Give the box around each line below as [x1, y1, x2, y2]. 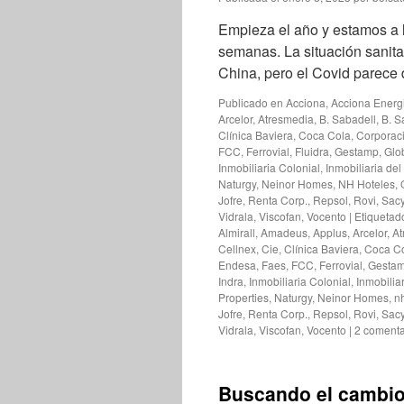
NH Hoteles [338, 176, 395, 191]
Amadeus [261, 225, 308, 240]
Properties [218, 289, 269, 305]
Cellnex [218, 241, 256, 256]
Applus [313, 225, 347, 240]
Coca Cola [298, 127, 351, 142]
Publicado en [218, 95, 283, 110]
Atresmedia [258, 111, 314, 126]
